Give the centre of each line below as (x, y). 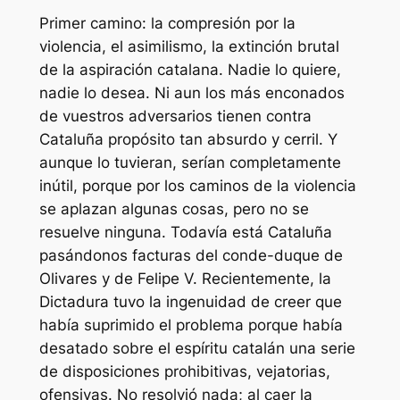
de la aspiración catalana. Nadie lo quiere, (190, 70)
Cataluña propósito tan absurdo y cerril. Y (188, 140)
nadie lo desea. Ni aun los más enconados (192, 93)
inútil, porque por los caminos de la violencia (197, 186)
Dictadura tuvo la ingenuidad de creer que (190, 302)
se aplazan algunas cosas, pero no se (174, 209)
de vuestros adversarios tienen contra (175, 117)
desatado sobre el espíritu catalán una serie (197, 349)
